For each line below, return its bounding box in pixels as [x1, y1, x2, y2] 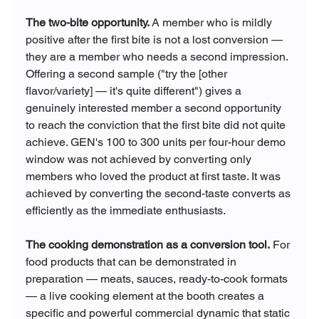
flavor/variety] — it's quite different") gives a [25, 83, 244, 98]
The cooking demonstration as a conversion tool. [25, 237, 270, 251]
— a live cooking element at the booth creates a [25, 288, 267, 303]
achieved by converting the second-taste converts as [25, 186, 293, 200]
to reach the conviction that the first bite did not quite [25, 117, 288, 132]
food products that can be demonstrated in [25, 254, 239, 268]
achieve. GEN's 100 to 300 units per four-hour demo [25, 135, 288, 149]
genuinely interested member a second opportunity [25, 100, 284, 115]
